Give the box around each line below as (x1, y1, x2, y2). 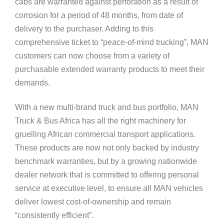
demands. (15, 78, 50, 87)
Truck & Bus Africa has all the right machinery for (15, 116, 186, 125)
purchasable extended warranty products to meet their (15, 65, 204, 73)
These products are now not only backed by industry (15, 143, 199, 152)
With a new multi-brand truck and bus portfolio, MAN (15, 103, 198, 111)
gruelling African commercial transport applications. (15, 130, 195, 138)
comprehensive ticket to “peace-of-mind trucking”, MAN (15, 38, 208, 46)
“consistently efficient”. (15, 211, 93, 219)
